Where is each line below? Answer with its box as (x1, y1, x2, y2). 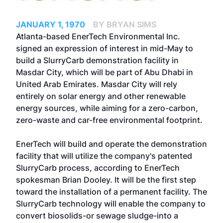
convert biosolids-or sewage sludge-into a (16, 211, 178, 221)
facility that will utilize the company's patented (16, 151, 192, 161)
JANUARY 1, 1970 (16, 19, 85, 29)
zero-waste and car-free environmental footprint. (16, 115, 203, 125)
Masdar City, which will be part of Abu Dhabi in (16, 67, 193, 77)
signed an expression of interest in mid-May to (16, 43, 193, 53)
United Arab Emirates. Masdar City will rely (16, 79, 177, 89)
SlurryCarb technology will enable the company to (16, 199, 206, 209)
